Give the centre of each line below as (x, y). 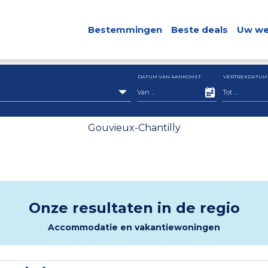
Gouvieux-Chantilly (134, 128)
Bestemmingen (125, 30)
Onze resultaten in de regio (134, 208)
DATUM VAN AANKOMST (169, 77)
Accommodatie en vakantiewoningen (134, 227)
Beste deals (199, 30)
